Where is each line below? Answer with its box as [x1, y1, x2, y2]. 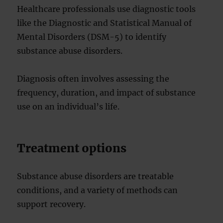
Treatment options [17, 141, 127, 155]
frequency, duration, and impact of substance [17, 88, 196, 98]
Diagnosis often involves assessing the [17, 74, 170, 84]
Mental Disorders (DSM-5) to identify [17, 32, 167, 42]
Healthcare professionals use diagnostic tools [17, 4, 196, 14]
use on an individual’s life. [17, 102, 120, 111]
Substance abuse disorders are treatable [17, 171, 174, 181]
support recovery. [17, 199, 86, 209]
